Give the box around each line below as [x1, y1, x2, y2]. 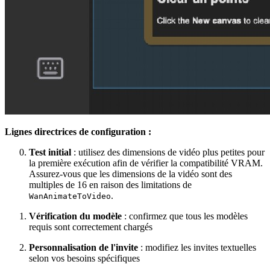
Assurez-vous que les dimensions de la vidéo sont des [29, 168, 232, 179]
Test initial [29, 146, 71, 157]
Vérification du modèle [29, 210, 122, 221]
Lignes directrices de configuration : [5, 126, 151, 137]
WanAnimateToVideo [29, 191, 111, 201]
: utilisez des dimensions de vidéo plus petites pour [71, 146, 265, 157]
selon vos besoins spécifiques [29, 253, 140, 263]
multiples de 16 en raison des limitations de [29, 179, 192, 190]
